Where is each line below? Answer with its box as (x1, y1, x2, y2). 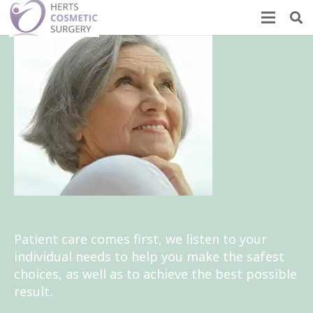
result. (13, 282, 52, 300)
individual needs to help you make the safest (13, 247, 284, 265)
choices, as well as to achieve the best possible (13, 265, 297, 282)
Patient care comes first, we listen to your (13, 230, 267, 247)
